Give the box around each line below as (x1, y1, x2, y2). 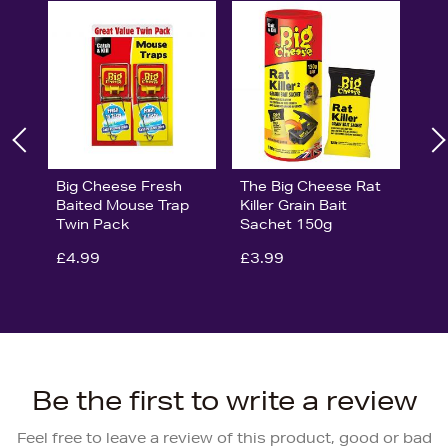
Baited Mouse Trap (56, 195, 189, 214)
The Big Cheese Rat (239, 176, 381, 195)
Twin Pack (56, 214, 129, 233)
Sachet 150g (239, 214, 332, 233)
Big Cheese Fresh (56, 176, 182, 195)
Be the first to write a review (31, 384, 417, 416)
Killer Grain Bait (239, 195, 347, 214)
